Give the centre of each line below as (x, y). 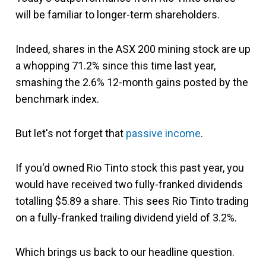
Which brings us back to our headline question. (125, 252)
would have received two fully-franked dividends (129, 184)
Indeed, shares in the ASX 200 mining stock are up (133, 49)
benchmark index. (57, 99)
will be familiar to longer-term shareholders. (118, 15)
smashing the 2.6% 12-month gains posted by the (132, 82)
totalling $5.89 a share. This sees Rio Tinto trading (132, 201)
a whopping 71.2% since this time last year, (115, 66)
